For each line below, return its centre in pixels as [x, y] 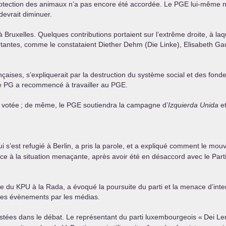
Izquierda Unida [193, 105]
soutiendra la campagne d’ [125, 105]
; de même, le [44, 105]
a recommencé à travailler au [62, 85]
